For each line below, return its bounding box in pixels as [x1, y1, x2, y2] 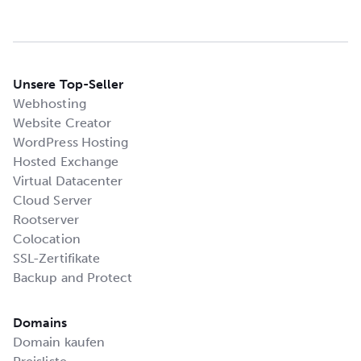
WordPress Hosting [13, 134, 129, 150]
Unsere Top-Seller [13, 76, 124, 92]
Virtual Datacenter [13, 172, 123, 189]
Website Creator [13, 114, 112, 131]
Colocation [13, 230, 81, 247]
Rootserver [13, 211, 79, 227]
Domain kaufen [13, 334, 106, 350]
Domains [13, 314, 68, 330]
